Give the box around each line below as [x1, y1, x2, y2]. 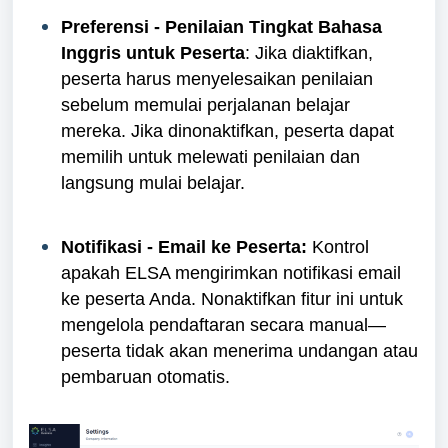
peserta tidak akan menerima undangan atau [61, 340, 418, 361]
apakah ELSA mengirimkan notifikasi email [61, 262, 401, 283]
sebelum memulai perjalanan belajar [61, 94, 350, 115]
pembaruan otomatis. [61, 366, 235, 387]
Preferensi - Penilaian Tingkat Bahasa [61, 16, 382, 37]
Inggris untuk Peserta [61, 42, 245, 63]
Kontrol [307, 236, 369, 257]
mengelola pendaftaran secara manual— [61, 314, 386, 335]
